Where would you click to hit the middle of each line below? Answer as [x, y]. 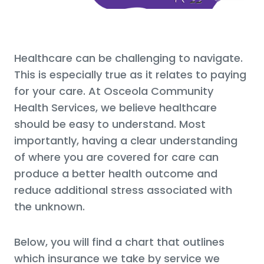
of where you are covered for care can [116, 157]
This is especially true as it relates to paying [130, 74]
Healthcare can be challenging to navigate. [128, 58]
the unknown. [49, 206]
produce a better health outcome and [116, 173]
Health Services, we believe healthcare [115, 107]
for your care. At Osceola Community [114, 91]
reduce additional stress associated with [123, 190]
